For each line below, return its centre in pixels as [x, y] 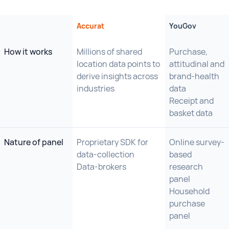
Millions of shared [109, 52]
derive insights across [117, 76]
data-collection [106, 154]
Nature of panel [34, 142]
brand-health [194, 76]
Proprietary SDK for [112, 142]
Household [189, 191]
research [186, 167]
